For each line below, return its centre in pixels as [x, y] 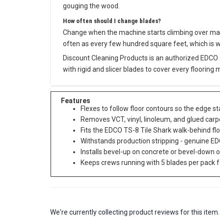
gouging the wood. [91, 9]
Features [76, 104]
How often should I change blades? [112, 24]
